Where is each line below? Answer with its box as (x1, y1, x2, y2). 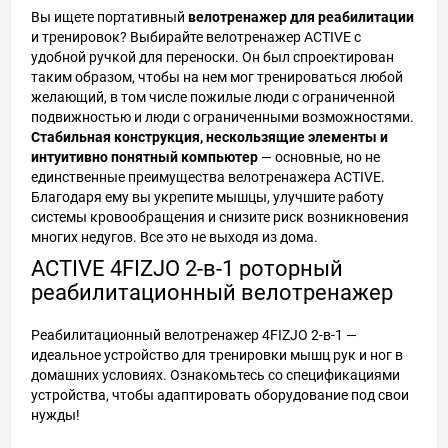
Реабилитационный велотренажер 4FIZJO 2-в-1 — (31, 327, 357, 343)
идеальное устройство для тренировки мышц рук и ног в (31, 347, 403, 363)
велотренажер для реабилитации (188, 9, 414, 25)
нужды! (31, 407, 80, 423)
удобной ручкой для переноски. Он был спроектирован (31, 49, 394, 65)
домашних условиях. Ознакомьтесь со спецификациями (31, 367, 400, 383)
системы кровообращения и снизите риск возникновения (31, 209, 409, 225)
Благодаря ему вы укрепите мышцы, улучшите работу (31, 189, 384, 205)
